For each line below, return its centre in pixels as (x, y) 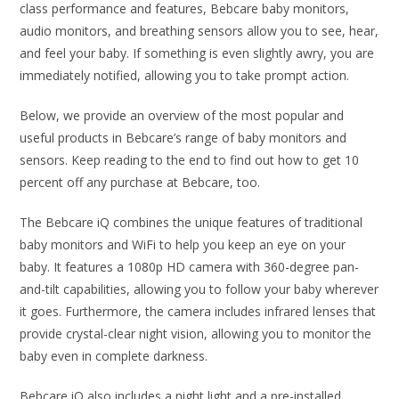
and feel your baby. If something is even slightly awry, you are (197, 53)
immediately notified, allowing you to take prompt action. (185, 75)
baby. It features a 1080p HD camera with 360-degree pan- (190, 267)
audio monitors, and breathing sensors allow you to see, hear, (199, 31)
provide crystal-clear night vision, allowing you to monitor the (196, 334)
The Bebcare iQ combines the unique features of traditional (191, 222)
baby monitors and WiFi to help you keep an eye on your (183, 244)
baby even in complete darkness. (114, 356)
